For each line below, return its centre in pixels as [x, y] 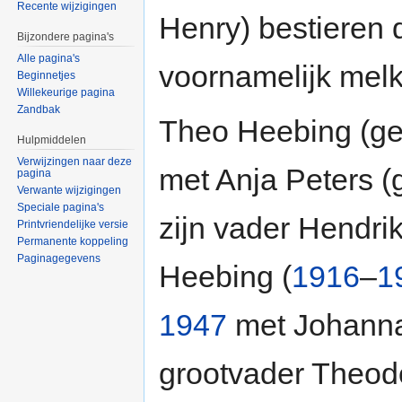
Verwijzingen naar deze [75, 161]
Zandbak [39, 110]
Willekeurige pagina [66, 93]
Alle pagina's [49, 59]
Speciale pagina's [61, 207]
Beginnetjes [47, 76]
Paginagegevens [59, 258]
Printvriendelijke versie [73, 224]
